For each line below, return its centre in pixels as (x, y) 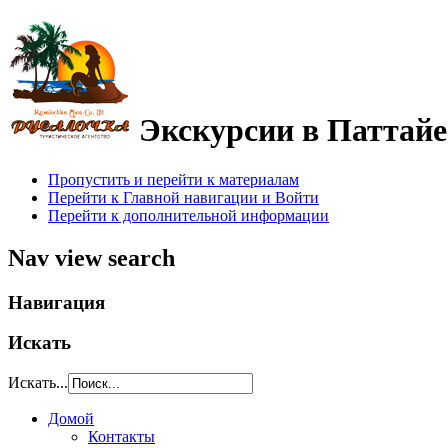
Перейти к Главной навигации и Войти (183, 197)
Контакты (121, 437)
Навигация (56, 302)
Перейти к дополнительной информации (188, 215)
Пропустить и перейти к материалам (173, 179)
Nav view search (91, 257)
